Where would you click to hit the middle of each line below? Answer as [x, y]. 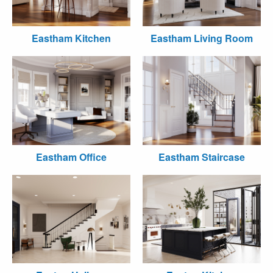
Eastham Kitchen [71, 38]
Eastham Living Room [202, 38]
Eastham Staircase [202, 157]
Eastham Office [71, 157]
